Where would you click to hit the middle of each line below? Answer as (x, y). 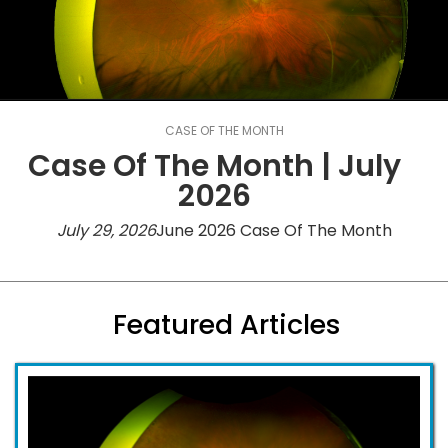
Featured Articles (226, 324)
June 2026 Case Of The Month (273, 230)
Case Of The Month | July (214, 165)
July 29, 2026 (106, 230)
